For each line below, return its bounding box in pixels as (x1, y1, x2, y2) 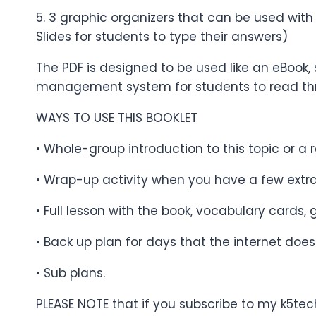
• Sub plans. (36, 265, 105, 282)
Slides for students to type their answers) (36, 28, 288, 46)
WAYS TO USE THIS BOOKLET (36, 109, 197, 127)
